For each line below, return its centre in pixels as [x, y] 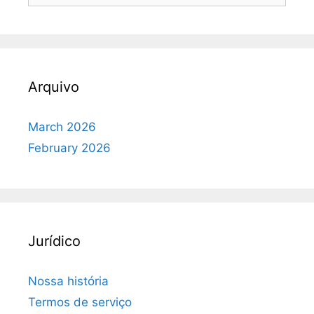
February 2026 [69, 148]
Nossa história [68, 281]
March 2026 [62, 127]
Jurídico [54, 241]
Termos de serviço [80, 302]
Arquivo [54, 87]
